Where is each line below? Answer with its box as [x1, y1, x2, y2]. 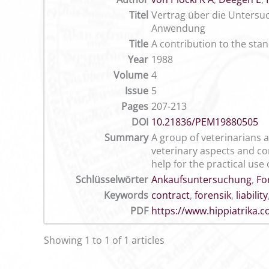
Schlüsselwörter [76, 173, 148, 186]
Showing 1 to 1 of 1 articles [44, 234, 165, 247]
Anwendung [151, 22, 205, 35]
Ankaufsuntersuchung [151, 173, 252, 186]
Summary [104, 131, 148, 144]
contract [151, 189, 190, 202]
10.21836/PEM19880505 [151, 115, 258, 128]
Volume [113, 68, 148, 82]
